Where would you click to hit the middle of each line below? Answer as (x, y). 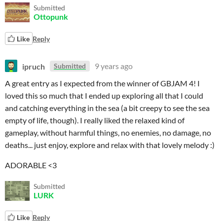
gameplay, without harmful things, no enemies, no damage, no (108, 132)
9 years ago (114, 66)
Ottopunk (51, 17)
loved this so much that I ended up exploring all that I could (104, 95)
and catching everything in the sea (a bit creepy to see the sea (107, 108)
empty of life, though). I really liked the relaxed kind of (95, 120)
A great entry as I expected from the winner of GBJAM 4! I (102, 83)
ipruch (34, 66)
